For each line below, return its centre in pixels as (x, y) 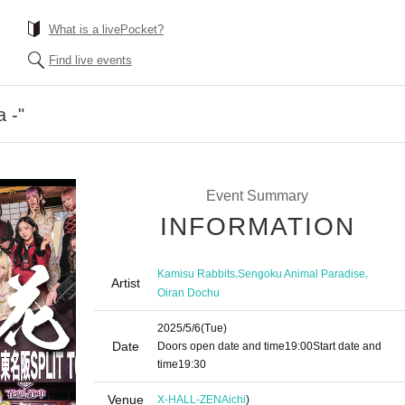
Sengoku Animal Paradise (301, 273)
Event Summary (257, 196)
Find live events (90, 60)
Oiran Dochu (188, 292)
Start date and (347, 346)
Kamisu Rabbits (196, 273)
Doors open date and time (221, 346)
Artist (126, 283)
